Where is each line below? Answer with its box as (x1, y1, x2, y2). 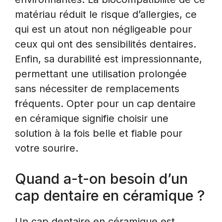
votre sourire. (15, 142, 78, 154)
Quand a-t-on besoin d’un (15, 169, 188, 187)
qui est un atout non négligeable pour (15, 23, 192, 35)
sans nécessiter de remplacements (15, 82, 179, 95)
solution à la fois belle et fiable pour (15, 127, 182, 139)
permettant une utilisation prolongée (15, 67, 187, 80)
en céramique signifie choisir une (15, 112, 168, 124)
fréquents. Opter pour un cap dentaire (15, 97, 196, 110)
